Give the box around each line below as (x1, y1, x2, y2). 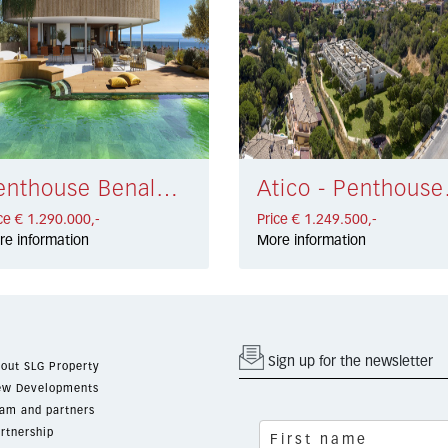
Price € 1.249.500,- (256, 212, 377, 227)
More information (256, 233, 366, 248)
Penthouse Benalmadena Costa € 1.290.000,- (156, 178, 179, 201)
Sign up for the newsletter (264, 354, 433, 369)
